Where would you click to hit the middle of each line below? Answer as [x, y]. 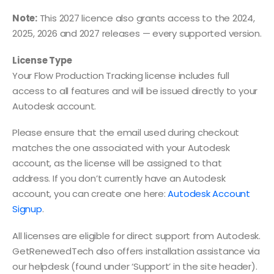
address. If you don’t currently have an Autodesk [119, 179]
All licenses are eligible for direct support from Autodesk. [136, 235]
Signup [27, 209]
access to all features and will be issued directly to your [135, 91]
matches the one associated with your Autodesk [121, 148]
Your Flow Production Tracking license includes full [121, 75]
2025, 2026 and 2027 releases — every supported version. [137, 34]
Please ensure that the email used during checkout [126, 133]
